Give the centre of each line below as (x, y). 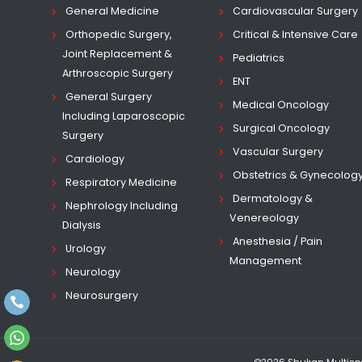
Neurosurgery (102, 295)
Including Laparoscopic (124, 116)
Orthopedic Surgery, (119, 34)
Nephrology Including (122, 206)
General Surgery (109, 97)
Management (265, 261)
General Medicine (112, 11)
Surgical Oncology (281, 128)
